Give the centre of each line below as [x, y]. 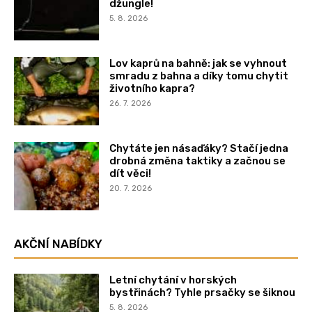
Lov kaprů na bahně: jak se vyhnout [198, 64]
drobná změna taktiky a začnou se [198, 161]
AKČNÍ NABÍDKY [58, 243]
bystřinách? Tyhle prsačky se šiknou [203, 292]
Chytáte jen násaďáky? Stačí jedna [199, 148]
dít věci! [131, 173]
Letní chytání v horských [173, 280]
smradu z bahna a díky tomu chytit [199, 76]
